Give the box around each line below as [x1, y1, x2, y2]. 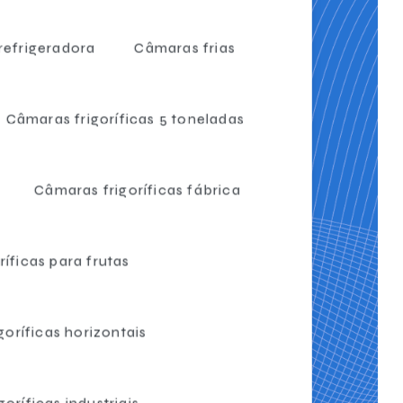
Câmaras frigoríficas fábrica [34, 181, 241, 199]
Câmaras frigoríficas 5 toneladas [5, 110, 245, 128]
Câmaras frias [134, 39, 236, 57]
